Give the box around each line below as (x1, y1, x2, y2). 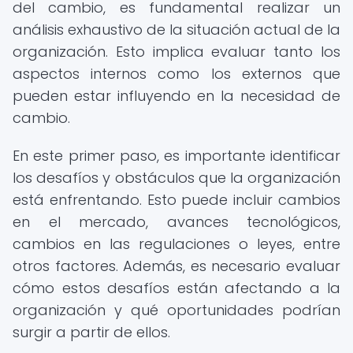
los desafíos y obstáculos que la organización (13, 168, 340, 188)
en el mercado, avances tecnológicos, (13, 212, 340, 232)
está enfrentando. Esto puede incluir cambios (13, 190, 340, 210)
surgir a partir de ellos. (13, 322, 170, 342)
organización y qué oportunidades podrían (13, 300, 340, 320)
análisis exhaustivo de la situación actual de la (13, 20, 340, 39)
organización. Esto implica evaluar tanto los (13, 42, 340, 61)
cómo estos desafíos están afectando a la (13, 278, 340, 298)
